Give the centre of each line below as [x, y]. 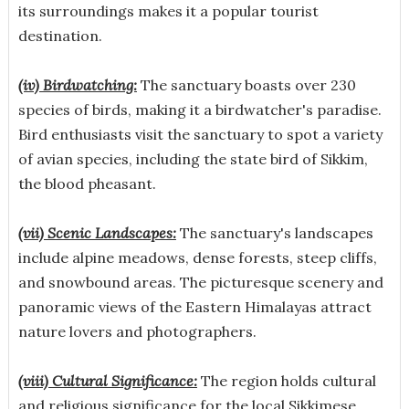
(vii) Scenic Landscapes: [97, 232]
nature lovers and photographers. [137, 331]
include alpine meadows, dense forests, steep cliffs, [197, 257]
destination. [60, 35]
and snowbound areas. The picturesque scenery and [200, 282]
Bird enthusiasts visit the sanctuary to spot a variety [200, 134]
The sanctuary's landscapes [274, 232]
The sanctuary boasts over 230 [246, 84]
